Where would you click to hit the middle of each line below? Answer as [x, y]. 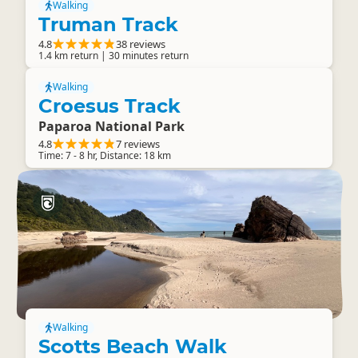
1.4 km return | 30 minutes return [113, 56]
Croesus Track [109, 106]
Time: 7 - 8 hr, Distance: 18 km [105, 155]
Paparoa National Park [111, 126]
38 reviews [141, 44]
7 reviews [138, 144]
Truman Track [108, 24]
